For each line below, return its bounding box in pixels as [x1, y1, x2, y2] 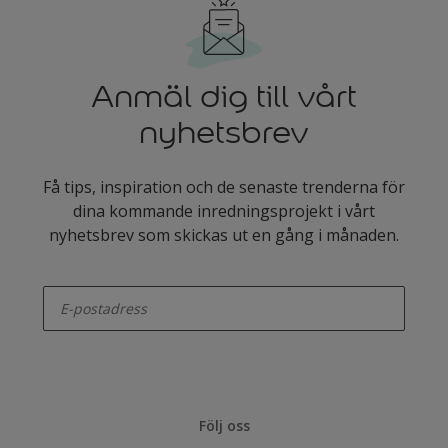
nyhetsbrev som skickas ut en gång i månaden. [48, 224, 399, 246]
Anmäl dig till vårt [90, 77, 357, 116]
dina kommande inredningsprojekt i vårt [72, 200, 375, 222]
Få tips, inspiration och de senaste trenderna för [42, 176, 405, 198]
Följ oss [198, 415, 250, 435]
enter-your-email [43, 272, 121, 287]
